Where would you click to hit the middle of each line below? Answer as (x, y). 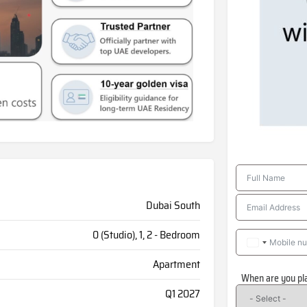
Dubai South (173, 206)
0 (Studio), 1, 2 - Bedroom (146, 235)
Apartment (176, 265)
